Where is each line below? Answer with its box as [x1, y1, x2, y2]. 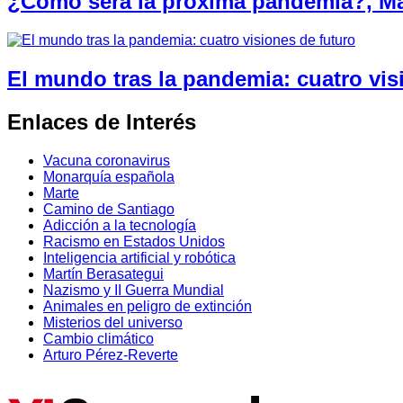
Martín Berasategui [43, 266, 164, 282]
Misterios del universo [43, 315, 183, 331]
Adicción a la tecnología [43, 218, 196, 234]
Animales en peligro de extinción [43, 299, 252, 315]
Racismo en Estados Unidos [43, 234, 225, 250]
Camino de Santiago [43, 201, 175, 218]
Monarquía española [43, 169, 175, 185]
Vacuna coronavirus [43, 153, 170, 169]
